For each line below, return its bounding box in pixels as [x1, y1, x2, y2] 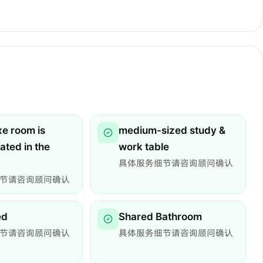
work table [119, 140, 169, 153]
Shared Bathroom [119, 210, 202, 222]
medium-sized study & [119, 124, 225, 136]
